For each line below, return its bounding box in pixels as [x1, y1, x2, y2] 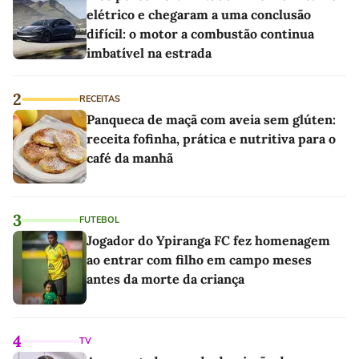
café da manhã [87, 150, 173, 167]
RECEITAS [79, 93, 120, 106]
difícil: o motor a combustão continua [87, 26, 314, 42]
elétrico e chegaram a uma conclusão [87, 6, 311, 23]
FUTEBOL [79, 214, 119, 227]
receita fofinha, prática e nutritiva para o [87, 131, 336, 147]
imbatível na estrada [87, 45, 212, 62]
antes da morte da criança [87, 271, 244, 288]
